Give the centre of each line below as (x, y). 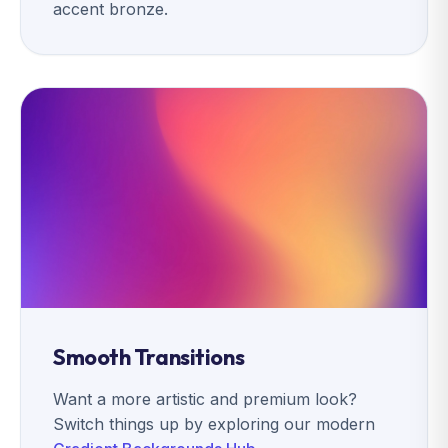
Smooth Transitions (149, 357)
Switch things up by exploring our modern (214, 424)
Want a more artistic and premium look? (205, 399)
